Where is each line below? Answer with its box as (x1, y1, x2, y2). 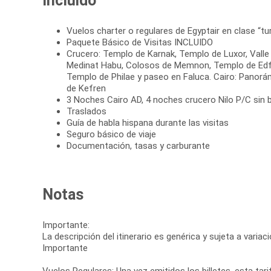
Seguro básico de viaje (67, 129, 156, 140)
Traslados (67, 106, 106, 117)
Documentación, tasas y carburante (67, 140, 210, 152)
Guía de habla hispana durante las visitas (67, 117, 229, 129)
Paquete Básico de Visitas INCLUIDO (67, 37, 213, 48)
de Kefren (67, 83, 106, 94)
